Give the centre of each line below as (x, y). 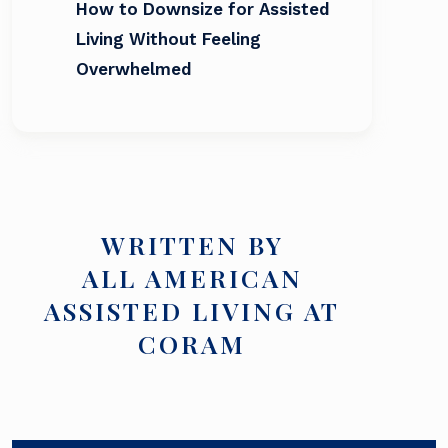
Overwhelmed (134, 69)
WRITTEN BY (192, 245)
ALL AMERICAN (192, 278)
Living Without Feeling (168, 39)
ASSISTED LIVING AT (192, 311)
